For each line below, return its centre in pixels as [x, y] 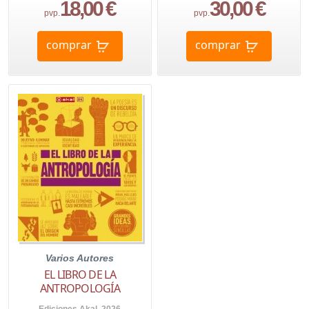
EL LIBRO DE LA [80, 275]
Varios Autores [80, 258]
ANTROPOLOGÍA [80, 289]
